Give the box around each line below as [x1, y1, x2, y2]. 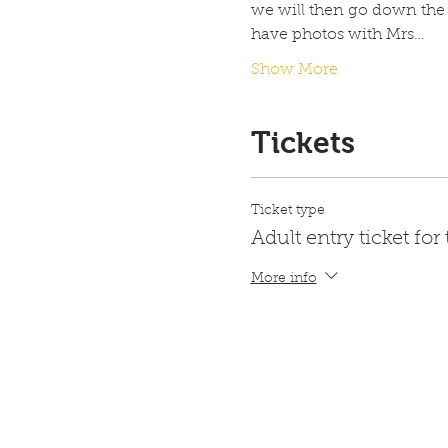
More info [250, 272, 317, 286]
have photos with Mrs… [250, 26, 425, 43]
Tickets [250, 125, 355, 159]
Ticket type [250, 203, 325, 218]
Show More [250, 61, 338, 78]
